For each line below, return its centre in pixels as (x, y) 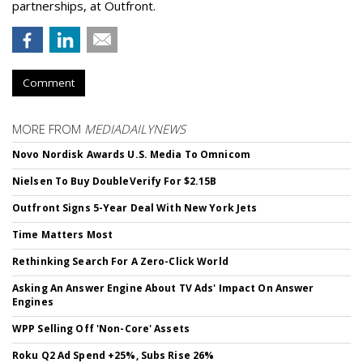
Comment (49, 83)
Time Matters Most (63, 235)
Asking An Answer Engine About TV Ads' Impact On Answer (163, 288)
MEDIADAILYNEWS (135, 129)
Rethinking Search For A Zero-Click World (120, 261)
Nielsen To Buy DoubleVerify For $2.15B (115, 181)
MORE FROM (48, 129)
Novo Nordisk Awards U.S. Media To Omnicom (131, 154)
